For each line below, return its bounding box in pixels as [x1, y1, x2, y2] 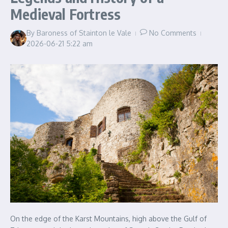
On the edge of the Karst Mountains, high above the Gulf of [10, 214, 207, 223]
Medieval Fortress [10, 5, 121, 23]
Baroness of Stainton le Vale [37, 28, 131, 37]
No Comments [149, 28, 196, 37]
